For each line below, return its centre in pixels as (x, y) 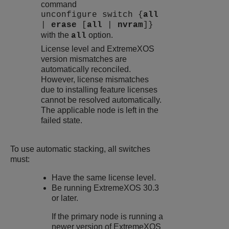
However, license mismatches (95, 80)
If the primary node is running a (108, 217)
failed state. (62, 121)
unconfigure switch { (92, 15)
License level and (74, 49)
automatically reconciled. (86, 70)
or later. (65, 198)
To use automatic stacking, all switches (80, 149)
